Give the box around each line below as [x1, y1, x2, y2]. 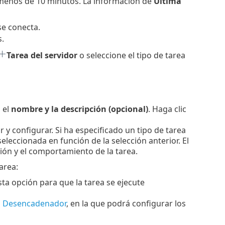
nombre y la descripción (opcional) [11, 103, 148, 115]
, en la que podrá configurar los [66, 198, 186, 209]
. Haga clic [148, 103, 186, 115]
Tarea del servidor [6, 49, 77, 61]
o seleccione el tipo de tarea [77, 49, 185, 61]
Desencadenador [2, 198, 66, 209]
